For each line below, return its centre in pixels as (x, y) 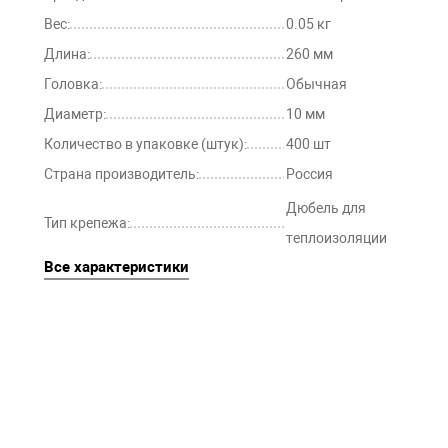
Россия (309, 174)
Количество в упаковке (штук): (145, 144)
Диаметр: (75, 114)
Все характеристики (116, 267)
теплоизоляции (336, 238)
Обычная (316, 84)
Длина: (67, 54)
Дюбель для (326, 208)
